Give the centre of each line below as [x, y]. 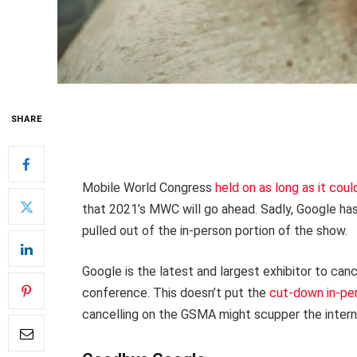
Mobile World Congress [149, 187]
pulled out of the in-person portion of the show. [215, 230]
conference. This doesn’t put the [176, 293]
